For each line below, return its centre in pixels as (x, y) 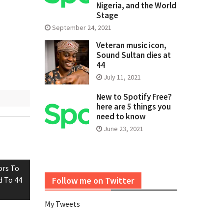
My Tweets (62, 204)
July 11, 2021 (122, 77)
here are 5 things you (134, 107)
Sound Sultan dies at (134, 55)
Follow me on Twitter (93, 181)
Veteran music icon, (131, 45)
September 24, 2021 (82, 28)
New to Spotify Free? (134, 97)
